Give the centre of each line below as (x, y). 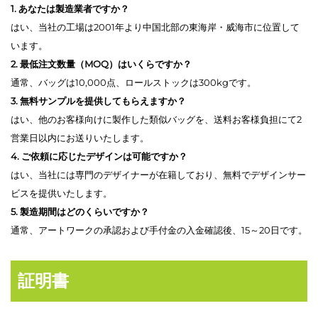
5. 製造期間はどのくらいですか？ (80, 211)
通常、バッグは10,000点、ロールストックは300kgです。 (133, 82)
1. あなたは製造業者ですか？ (70, 8)
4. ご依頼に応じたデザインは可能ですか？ (99, 156)
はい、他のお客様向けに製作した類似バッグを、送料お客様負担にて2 (156, 119)
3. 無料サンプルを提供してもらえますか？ (98, 100)
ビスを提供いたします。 (61, 193)
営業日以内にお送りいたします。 (80, 137)
